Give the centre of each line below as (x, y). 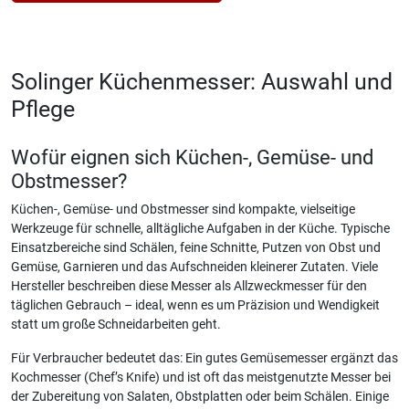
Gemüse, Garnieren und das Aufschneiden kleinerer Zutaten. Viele (194, 267)
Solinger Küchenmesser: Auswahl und (202, 82)
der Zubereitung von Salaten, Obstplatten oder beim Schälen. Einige (200, 397)
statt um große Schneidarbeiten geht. (116, 325)
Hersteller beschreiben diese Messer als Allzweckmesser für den (189, 286)
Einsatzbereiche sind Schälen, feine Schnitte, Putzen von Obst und (196, 248)
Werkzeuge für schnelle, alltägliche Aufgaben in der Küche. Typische (200, 229)
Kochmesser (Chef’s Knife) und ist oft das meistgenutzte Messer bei (201, 378)
